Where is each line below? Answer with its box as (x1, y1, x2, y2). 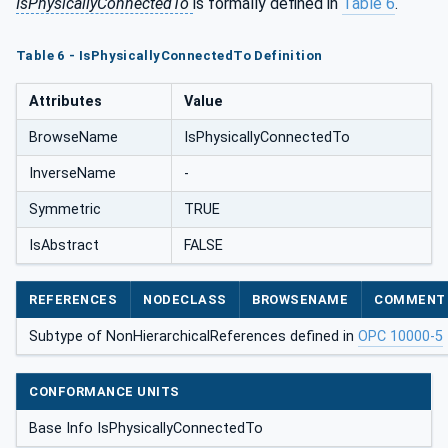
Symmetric (29, 201, 101, 219)
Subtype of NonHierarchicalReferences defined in (29, 328, 358, 346)
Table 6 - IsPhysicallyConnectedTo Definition (16, 47, 323, 63)
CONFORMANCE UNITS (29, 383, 180, 399)
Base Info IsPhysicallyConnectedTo (29, 419, 263, 437)
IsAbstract (29, 237, 99, 255)
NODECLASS (143, 292, 227, 308)
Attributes (29, 93, 102, 111)
